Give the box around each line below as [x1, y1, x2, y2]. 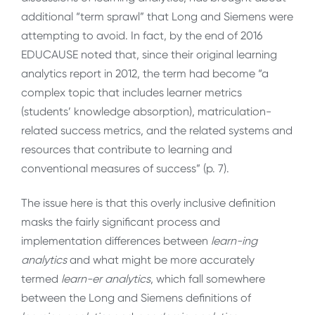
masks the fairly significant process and [21, 215, 220, 229]
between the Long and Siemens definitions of [21, 291, 251, 305]
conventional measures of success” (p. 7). [21, 161, 229, 175]
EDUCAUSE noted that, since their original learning [21, 47, 277, 61]
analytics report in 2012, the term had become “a [21, 66, 269, 80]
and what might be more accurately [67, 253, 255, 267]
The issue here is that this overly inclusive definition [21, 196, 276, 210]
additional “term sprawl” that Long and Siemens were [21, 9, 293, 23]
